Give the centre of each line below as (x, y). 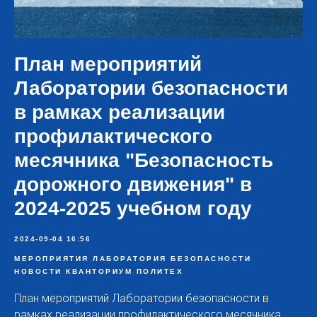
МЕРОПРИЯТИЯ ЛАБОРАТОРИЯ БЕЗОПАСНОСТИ (133, 258)
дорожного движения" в (133, 184)
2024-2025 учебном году (133, 208)
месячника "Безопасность (144, 160)
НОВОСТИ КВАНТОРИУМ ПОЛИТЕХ (99, 271)
